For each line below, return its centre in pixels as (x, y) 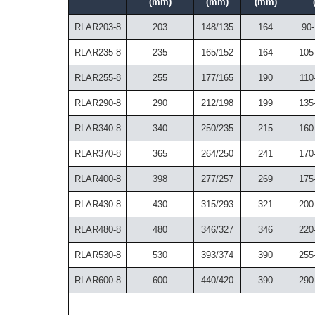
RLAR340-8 (97, 128)
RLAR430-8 (97, 204)
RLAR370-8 (97, 153)
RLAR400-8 (97, 179)
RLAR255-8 (97, 77)
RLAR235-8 (97, 52)
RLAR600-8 (97, 280)
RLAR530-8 (97, 255)
